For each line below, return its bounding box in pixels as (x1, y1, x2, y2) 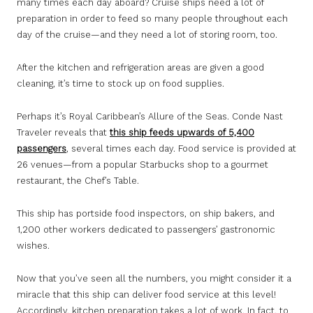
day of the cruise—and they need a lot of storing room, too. (17, 29, 277, 41)
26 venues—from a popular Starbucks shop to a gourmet (17, 159, 268, 170)
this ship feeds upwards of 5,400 (110, 127, 254, 138)
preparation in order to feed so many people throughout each (17, 13, 288, 24)
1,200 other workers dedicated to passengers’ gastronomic (17, 224, 275, 235)
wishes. (17, 240, 50, 252)
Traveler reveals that (17, 127, 107, 138)
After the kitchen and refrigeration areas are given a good (17, 62, 264, 73)
